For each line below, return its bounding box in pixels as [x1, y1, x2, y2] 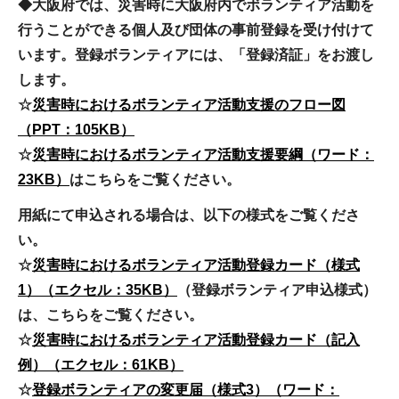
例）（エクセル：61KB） [18, 357, 183, 373]
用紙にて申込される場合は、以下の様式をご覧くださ [18, 208, 360, 224]
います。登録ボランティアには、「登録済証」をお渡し [18, 46, 374, 62]
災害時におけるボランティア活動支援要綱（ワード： [32, 146, 374, 162]
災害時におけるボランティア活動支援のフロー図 [32, 96, 346, 112]
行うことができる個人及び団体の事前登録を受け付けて [18, 21, 374, 37]
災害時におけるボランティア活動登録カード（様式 [32, 257, 360, 273]
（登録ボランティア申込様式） [177, 282, 377, 298]
